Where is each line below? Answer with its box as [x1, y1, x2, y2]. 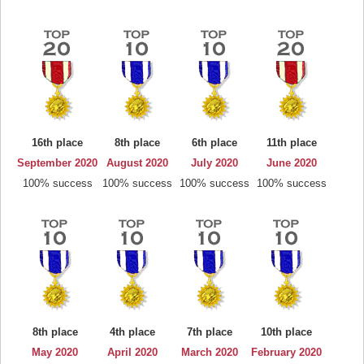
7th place [186, 326, 232, 338]
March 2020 [180, 346, 238, 358]
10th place [261, 326, 312, 338]
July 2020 [190, 157, 238, 169]
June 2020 [266, 157, 317, 169]
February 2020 [251, 346, 322, 358]
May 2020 [32, 346, 78, 358]
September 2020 [17, 157, 97, 169]
